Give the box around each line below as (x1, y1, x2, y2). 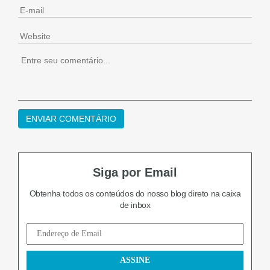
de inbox (119, 200, 151, 210)
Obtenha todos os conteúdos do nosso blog (29, 189, 186, 198)
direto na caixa (186, 189, 241, 198)
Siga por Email (93, 166, 177, 179)
